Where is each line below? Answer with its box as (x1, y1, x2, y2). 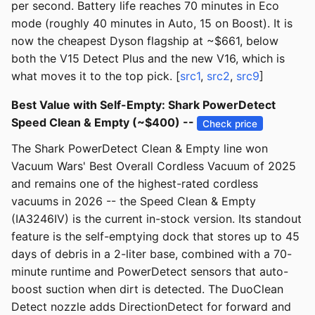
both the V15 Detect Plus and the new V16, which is (11, 51, 285, 66)
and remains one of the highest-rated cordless (11, 176, 258, 191)
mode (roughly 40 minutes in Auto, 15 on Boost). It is (11, 16, 292, 31)
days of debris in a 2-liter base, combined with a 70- (11, 247, 292, 262)
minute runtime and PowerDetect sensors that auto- (11, 264, 288, 279)
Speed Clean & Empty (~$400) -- (11, 115, 197, 130)
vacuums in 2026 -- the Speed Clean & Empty (11, 194, 256, 209)
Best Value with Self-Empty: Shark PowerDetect (11, 98, 276, 112)
